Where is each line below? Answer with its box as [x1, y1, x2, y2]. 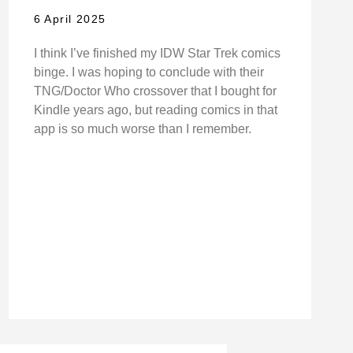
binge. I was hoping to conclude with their [33, 65, 264, 80]
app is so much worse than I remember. [33, 122, 251, 136]
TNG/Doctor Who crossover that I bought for [33, 84, 277, 98]
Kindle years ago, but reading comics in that [33, 103, 277, 117]
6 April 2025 [33, 13, 106, 26]
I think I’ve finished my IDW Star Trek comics [33, 46, 281, 61]
